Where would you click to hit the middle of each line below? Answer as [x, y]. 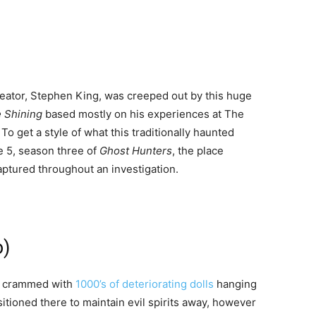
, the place [198, 151]
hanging [235, 284]
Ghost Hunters [136, 151]
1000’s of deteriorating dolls [145, 284]
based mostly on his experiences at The [143, 114]
